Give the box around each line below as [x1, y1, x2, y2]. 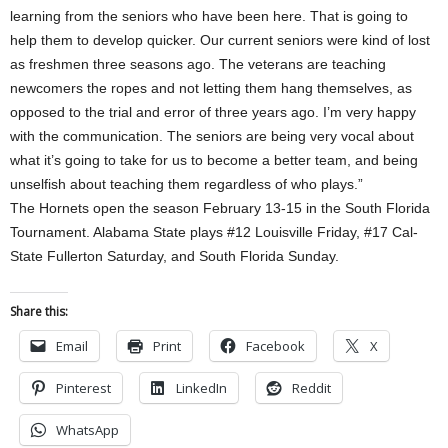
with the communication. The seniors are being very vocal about [10, 128, 414, 144]
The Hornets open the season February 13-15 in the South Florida [10, 200, 430, 216]
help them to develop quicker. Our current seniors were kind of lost [10, 32, 430, 48]
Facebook [246, 337, 305, 355]
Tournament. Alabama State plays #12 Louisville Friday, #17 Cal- [10, 224, 418, 240]
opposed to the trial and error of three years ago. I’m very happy [10, 104, 416, 120]
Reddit [292, 379, 331, 397]
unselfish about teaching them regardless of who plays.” [10, 176, 363, 192]
